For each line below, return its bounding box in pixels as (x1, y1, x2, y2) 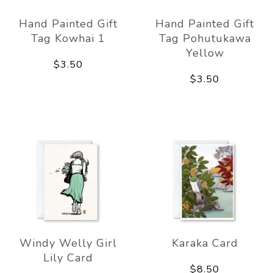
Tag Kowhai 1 (31, 30, 105, 46)
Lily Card (43, 250, 93, 265)
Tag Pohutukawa (158, 30, 251, 46)
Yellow (185, 45, 224, 60)
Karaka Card (171, 235, 238, 250)
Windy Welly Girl (19, 235, 117, 250)
